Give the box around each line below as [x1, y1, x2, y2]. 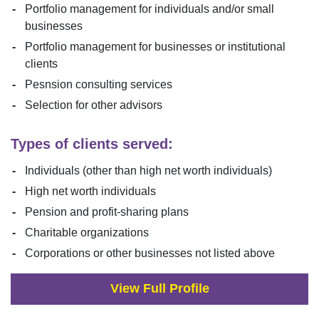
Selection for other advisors [25, 99, 162, 111]
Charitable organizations [25, 226, 149, 239]
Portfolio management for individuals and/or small [25, 3, 274, 15]
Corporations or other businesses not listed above [25, 247, 275, 259]
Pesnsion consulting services [25, 78, 172, 90]
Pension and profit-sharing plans [25, 206, 189, 218]
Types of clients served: [11, 136, 173, 152]
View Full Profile [110, 281, 209, 296]
